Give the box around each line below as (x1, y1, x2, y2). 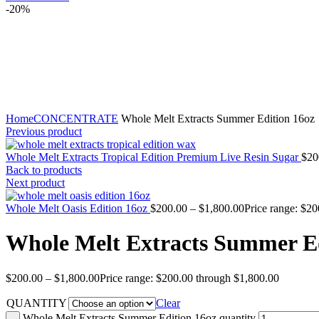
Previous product (6, 125, 82, 137)
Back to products (6, 164, 82, 176)
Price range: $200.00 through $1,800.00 (100, 271, 279, 284)
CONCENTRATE (33, 113, 118, 125)
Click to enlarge (6, 100, 77, 112)
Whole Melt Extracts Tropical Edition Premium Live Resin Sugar (6, 151, 301, 163)
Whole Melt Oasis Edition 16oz (6, 202, 150, 214)
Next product (6, 177, 65, 189)
